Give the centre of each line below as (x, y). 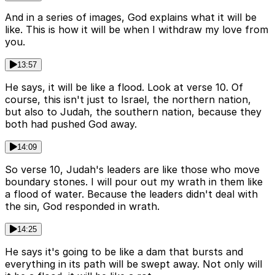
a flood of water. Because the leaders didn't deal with (131, 194)
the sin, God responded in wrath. (82, 206)
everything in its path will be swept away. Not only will (134, 264)
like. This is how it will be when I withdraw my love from (137, 29)
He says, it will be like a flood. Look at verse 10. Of (124, 87)
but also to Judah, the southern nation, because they (133, 111)
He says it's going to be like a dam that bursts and (124, 251)
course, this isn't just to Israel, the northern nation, (128, 99)
